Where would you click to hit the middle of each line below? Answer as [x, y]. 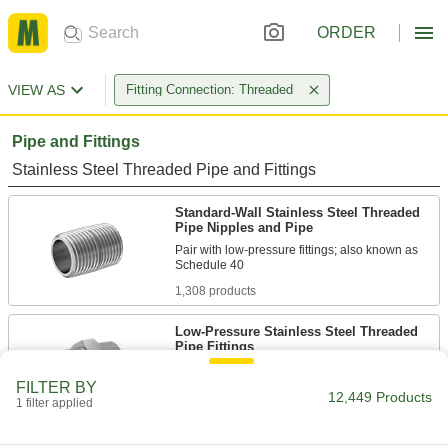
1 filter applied [54, 403]
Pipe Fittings [214, 346]
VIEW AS [36, 90]
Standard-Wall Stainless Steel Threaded [297, 212]
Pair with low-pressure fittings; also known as [296, 250]
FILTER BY [56, 387]
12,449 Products [380, 397]
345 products [210, 395]
